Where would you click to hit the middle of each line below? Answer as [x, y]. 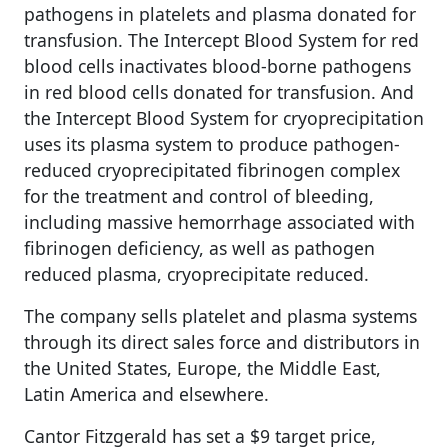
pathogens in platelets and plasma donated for [220, 14]
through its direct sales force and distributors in [222, 342]
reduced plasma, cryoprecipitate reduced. [196, 274]
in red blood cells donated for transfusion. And [219, 92]
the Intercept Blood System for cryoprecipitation [224, 118]
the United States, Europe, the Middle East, [202, 368]
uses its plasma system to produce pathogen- [212, 144]
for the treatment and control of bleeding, [199, 196]
